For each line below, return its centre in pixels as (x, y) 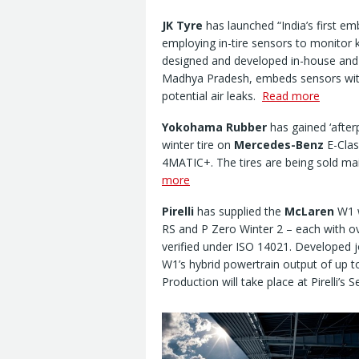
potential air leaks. (212, 96)
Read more (291, 96)
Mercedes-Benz (279, 145)
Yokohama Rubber (214, 127)
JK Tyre (182, 26)
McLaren (309, 212)
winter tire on (198, 145)
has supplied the (239, 212)
